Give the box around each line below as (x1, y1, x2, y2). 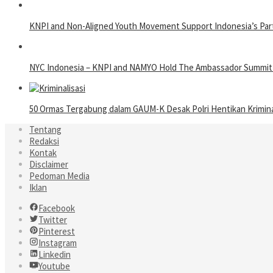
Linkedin (38, 249, 71, 261)
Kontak (29, 147, 57, 159)
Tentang (29, 124, 62, 136)
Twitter (38, 214, 67, 226)
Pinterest (38, 225, 75, 238)
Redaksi (29, 135, 59, 147)
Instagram (38, 237, 77, 249)
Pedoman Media (29, 170, 90, 182)
